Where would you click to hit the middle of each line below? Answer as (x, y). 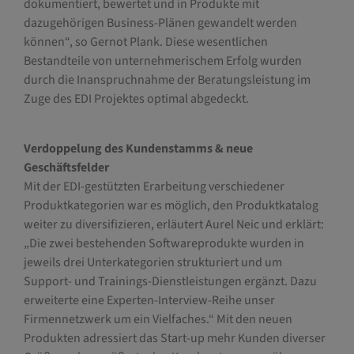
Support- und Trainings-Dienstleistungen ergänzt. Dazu (170, 281)
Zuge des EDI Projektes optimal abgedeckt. (136, 99)
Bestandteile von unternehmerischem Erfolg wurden (162, 61)
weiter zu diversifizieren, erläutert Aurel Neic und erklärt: (173, 224)
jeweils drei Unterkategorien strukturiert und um (153, 262)
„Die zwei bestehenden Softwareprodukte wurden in (164, 243)
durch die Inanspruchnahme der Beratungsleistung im (167, 80)
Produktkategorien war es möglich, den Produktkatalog (171, 205)
